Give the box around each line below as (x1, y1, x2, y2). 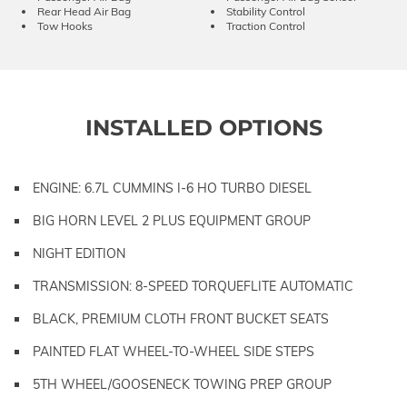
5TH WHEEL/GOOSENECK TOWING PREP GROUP (33, 375, 332, 392)
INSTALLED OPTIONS (84, 114, 323, 141)
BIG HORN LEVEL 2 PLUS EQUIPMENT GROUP (33, 212, 311, 229)
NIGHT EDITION (33, 244, 125, 262)
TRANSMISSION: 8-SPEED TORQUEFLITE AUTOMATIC (33, 277, 353, 294)
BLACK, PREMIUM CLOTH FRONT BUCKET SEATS (33, 310, 329, 327)
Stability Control (226, 4, 305, 18)
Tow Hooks (37, 18, 93, 33)
